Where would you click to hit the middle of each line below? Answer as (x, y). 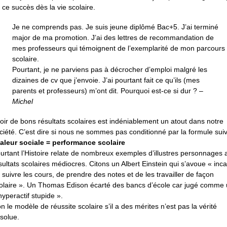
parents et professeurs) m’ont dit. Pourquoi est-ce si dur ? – (108, 90)
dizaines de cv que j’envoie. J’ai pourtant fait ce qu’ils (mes (106, 80)
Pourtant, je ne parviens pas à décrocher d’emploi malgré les (110, 69)
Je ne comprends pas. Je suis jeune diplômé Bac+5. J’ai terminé (115, 27)
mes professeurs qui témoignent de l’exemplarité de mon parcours (119, 48)
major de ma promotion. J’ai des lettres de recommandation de (113, 37)
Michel (23, 101)
